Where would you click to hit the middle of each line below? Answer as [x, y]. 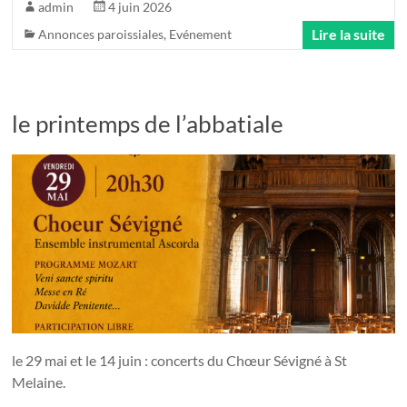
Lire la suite [348, 34]
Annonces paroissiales [101, 34]
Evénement [201, 34]
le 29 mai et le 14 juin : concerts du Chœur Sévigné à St [180, 360]
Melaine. [39, 382]
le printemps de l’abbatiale [148, 123]
